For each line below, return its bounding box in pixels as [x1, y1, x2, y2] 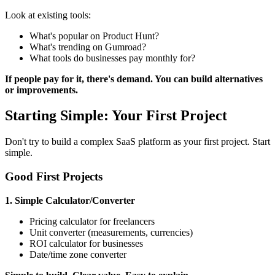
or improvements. [5, 84, 78, 95]
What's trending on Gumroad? [29, 41, 146, 52]
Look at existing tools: [5, 9, 91, 20]
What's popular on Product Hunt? [29, 30, 159, 41]
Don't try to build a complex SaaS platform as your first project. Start [5, 136, 270, 147]
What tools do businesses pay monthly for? [29, 52, 195, 63]
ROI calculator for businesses [29, 238, 143, 249]
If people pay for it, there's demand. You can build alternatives [5, 73, 263, 84]
